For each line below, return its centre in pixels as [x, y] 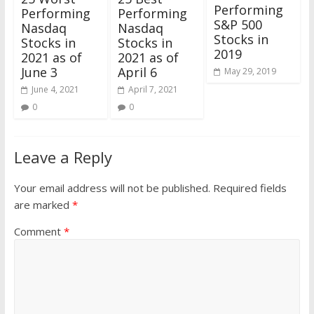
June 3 [39, 73]
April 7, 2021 [153, 90]
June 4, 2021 [55, 90]
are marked [43, 205]
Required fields [250, 188]
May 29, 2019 [251, 71]
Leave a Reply [63, 157]
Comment [39, 232]
